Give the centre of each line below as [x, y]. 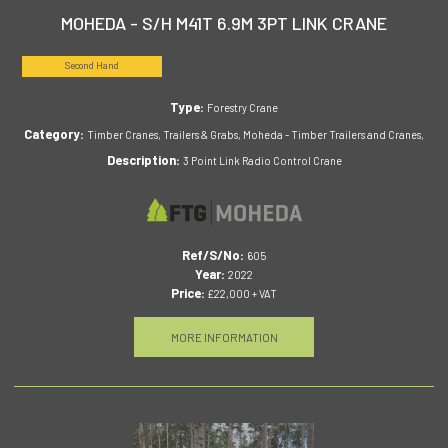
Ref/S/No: [214, 254]
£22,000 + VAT [241, 293]
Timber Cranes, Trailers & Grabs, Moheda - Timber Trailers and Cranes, [255, 134]
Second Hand [91, 66]
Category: [55, 133]
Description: [144, 159]
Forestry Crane [242, 108]
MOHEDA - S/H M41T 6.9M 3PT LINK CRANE [224, 22]
